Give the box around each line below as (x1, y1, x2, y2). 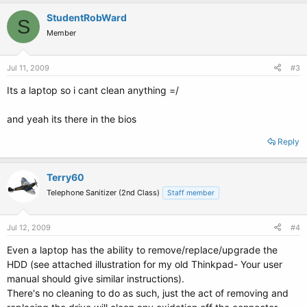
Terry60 (47, 171, 84, 183)
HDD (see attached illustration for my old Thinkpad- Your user (7, 258, 282, 270)
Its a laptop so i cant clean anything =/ (7, 84, 179, 96)
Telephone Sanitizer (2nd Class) (47, 188, 160, 197)
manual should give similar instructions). (7, 273, 184, 284)
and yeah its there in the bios (7, 113, 136, 125)
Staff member (167, 188, 214, 197)
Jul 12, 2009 (7, 223, 51, 232)
